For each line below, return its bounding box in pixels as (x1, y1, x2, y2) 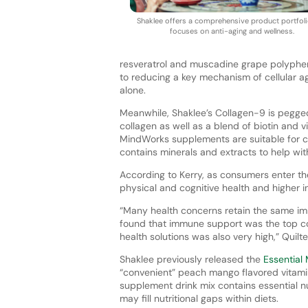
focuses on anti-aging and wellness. (170, 26, 295, 36)
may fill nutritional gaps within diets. (119, 291, 278, 305)
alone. (119, 83, 146, 96)
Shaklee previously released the (119, 252, 263, 265)
